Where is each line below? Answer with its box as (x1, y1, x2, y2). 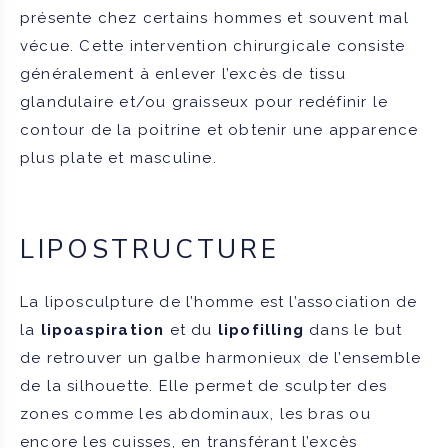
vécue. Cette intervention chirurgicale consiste (20, 36, 406, 55)
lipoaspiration (40, 320, 165, 339)
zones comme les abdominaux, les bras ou (20, 404, 371, 423)
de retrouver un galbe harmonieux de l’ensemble (20, 348, 422, 367)
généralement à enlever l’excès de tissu (20, 64, 346, 83)
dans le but (304, 320, 403, 339)
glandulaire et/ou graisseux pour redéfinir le (20, 92, 389, 111)
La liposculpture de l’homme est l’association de (20, 292, 418, 311)
